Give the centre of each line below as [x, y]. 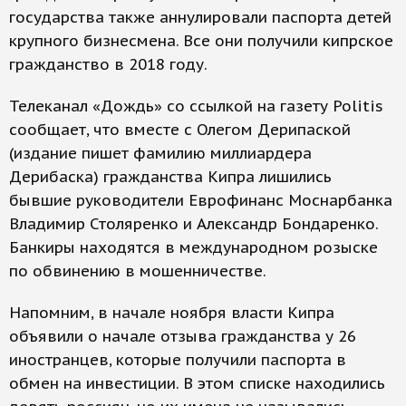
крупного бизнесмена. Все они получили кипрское [201, 41]
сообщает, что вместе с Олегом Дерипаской [180, 130]
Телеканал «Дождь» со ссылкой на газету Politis [196, 106]
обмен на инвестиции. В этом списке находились [197, 384]
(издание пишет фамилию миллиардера [160, 154]
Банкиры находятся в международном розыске [193, 248]
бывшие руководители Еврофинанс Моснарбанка [201, 201]
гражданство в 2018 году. [108, 65]
